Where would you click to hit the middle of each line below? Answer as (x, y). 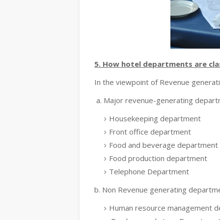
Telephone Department (149, 171)
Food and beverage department (164, 145)
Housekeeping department (155, 118)
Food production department (158, 158)
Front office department (150, 132)
